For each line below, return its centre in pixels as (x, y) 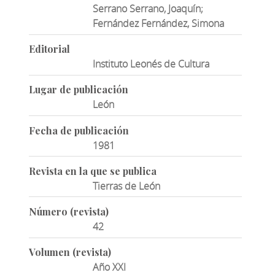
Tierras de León (127, 186)
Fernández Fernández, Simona (159, 24)
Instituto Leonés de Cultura (151, 64)
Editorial (49, 49)
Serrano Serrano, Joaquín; (148, 9)
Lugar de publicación (78, 90)
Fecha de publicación (79, 130)
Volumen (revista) (70, 252)
